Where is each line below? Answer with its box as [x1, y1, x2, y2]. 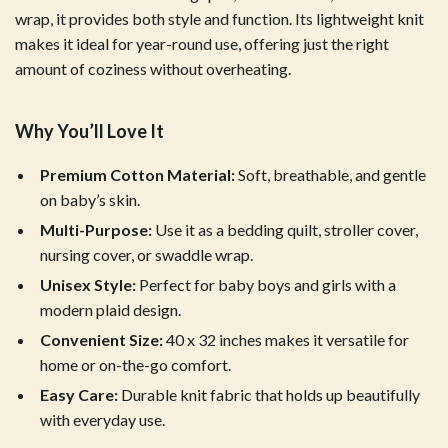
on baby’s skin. [40, 190, 140, 209]
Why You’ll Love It [15, 120, 164, 142]
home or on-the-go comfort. [40, 355, 231, 374]
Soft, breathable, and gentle [235, 165, 426, 184]
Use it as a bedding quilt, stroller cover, [152, 220, 418, 239]
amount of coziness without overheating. [15, 59, 291, 78]
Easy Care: [40, 385, 118, 404]
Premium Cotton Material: [40, 165, 235, 184]
